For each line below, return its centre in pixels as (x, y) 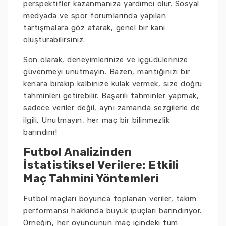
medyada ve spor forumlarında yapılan (95, 16)
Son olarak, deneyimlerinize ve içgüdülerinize (106, 60)
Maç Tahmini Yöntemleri (91, 178)
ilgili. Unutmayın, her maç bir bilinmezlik (96, 120)
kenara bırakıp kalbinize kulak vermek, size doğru (113, 84)
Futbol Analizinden (77, 152)
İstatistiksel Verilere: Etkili (101, 165)
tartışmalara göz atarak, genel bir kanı (94, 28)
